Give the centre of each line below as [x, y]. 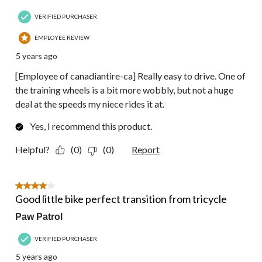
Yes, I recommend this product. [91, 126]
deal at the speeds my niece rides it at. [90, 104]
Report [146, 150]
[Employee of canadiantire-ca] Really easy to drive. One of [130, 76]
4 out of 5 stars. [46, 187]
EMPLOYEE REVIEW [62, 38]
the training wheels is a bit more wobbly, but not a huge [124, 90]
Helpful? [32, 150]
